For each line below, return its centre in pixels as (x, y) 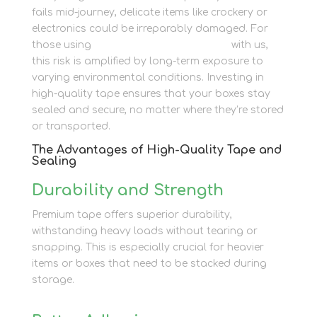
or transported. (71, 127)
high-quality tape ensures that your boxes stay (151, 94)
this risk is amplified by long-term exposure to (147, 62)
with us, (248, 45)
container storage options (161, 45)
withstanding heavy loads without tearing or (144, 231)
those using (61, 45)
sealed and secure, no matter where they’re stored (157, 110)
